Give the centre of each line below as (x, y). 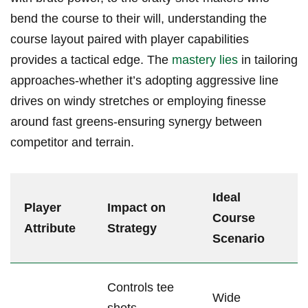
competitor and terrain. (72, 143)
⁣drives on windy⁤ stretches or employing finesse (138, 101)
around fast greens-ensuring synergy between (136, 122)
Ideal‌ (227, 198)
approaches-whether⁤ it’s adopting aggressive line (144, 81)
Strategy (132, 229)
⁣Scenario (239, 239)
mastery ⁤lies (205, 60)
